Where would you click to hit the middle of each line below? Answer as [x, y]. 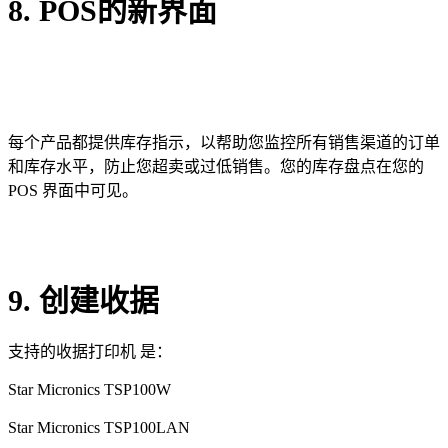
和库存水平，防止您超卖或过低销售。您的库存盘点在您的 [216, 166]
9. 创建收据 [87, 300]
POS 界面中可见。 [73, 190]
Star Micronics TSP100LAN [99, 427]
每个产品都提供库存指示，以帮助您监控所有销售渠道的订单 [224, 142]
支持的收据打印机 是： [90, 352]
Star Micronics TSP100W [89, 390]
